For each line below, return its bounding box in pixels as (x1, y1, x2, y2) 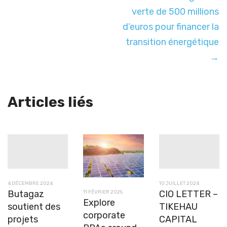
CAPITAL (159, 214, 197, 225)
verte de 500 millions (132, 6, 219, 17)
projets (8, 214, 38, 225)
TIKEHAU (159, 201, 198, 213)
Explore (83, 197, 116, 209)
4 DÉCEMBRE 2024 (8, 180, 53, 187)
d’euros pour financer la (123, 21, 219, 32)
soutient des (8, 201, 60, 213)
